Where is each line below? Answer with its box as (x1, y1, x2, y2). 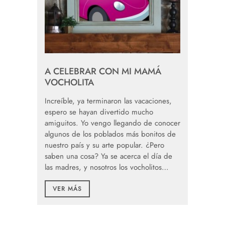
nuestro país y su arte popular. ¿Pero (45, 140, 164, 151)
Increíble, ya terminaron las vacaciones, (45, 95, 172, 107)
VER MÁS (53, 184, 82, 194)
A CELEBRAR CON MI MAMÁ (45, 65, 161, 78)
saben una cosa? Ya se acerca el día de (45, 151, 172, 162)
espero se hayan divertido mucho (45, 106, 153, 118)
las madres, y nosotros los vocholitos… (45, 162, 169, 173)
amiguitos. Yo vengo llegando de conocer (45, 118, 180, 129)
